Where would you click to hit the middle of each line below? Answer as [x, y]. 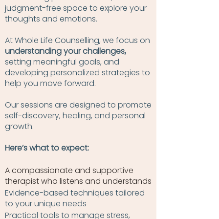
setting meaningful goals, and [62, 62]
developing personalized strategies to [77, 73]
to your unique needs [46, 204]
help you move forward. [50, 83]
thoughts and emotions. [51, 19]
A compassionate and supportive [69, 170]
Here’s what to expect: [47, 148]
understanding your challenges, [66, 51]
